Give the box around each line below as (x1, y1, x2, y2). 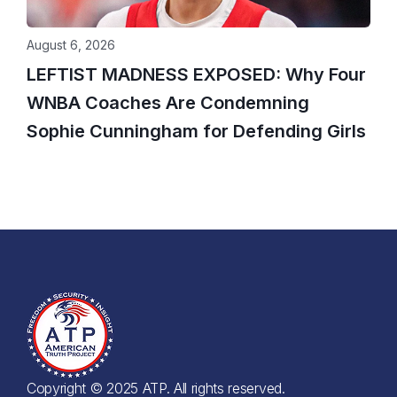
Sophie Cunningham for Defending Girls (27, 121, 366, 142)
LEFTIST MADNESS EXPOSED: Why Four (27, 64, 366, 85)
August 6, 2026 (27, 37, 115, 52)
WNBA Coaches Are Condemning (27, 92, 309, 113)
